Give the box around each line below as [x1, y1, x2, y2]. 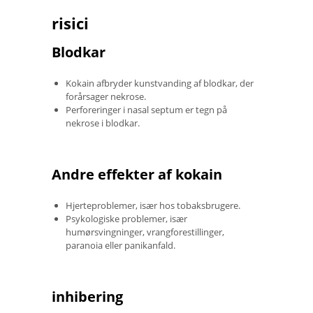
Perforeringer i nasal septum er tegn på [66, 103, 227, 116]
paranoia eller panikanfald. [66, 238, 175, 252]
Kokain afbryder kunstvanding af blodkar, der [66, 76, 254, 89]
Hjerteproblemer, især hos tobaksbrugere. [66, 198, 240, 212]
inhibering [52, 286, 123, 306]
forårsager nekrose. [66, 89, 146, 103]
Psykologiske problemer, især [66, 212, 187, 225]
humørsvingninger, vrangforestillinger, [66, 225, 224, 238]
